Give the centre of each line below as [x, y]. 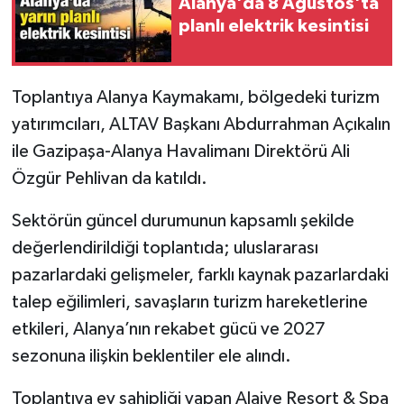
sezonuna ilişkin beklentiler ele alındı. [151, 356]
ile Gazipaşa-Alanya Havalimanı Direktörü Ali [180, 151]
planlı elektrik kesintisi [274, 26]
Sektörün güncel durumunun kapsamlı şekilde [183, 220]
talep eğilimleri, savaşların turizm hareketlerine [189, 302]
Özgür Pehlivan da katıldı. [109, 178]
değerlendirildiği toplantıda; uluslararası [165, 248]
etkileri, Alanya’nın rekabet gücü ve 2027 [168, 329]
